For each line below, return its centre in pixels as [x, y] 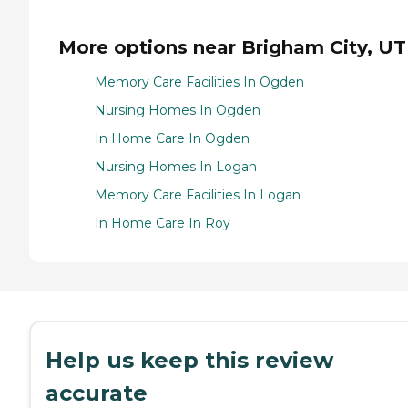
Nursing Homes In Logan [176, 167]
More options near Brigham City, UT [232, 47]
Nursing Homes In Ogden [178, 111]
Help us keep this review [189, 361]
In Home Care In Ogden [172, 139]
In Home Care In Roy [163, 224]
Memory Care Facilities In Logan [198, 195]
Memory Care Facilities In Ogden [199, 82]
